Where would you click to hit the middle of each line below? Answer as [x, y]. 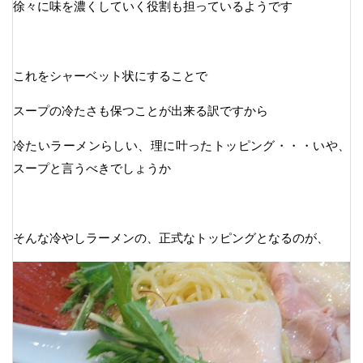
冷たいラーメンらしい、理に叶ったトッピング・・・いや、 [181, 146]
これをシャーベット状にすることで [110, 76]
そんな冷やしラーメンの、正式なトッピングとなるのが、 [171, 238]
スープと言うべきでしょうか [92, 169]
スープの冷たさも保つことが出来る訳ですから [141, 111]
